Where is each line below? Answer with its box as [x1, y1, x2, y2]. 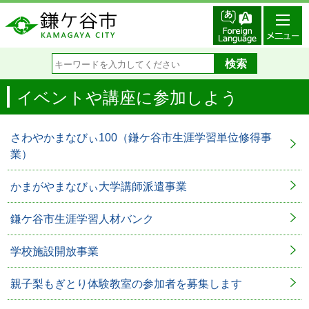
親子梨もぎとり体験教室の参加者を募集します [10, 278, 242, 290]
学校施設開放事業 [10, 246, 99, 257]
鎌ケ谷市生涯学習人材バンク [10, 213, 154, 225]
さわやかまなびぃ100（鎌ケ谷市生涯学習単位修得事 [10, 132, 272, 143]
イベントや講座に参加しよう [17, 88, 238, 107]
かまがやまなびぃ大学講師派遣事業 [10, 181, 187, 192]
